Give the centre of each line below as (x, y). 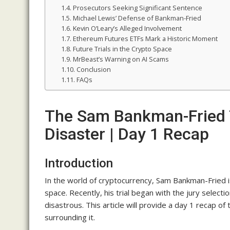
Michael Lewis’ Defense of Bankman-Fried (137, 18)
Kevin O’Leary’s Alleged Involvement (127, 28)
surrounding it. (70, 217)
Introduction (79, 164)
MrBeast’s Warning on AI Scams (121, 59)
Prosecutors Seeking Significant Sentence (137, 8)
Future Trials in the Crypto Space (122, 49)
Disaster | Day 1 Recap (127, 134)
